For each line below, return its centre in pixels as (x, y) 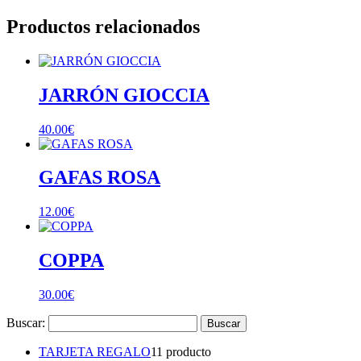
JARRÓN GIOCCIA (124, 95)
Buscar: (26, 323)
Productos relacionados (103, 26)
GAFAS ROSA (100, 178)
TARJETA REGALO (95, 352)
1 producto (184, 352)
